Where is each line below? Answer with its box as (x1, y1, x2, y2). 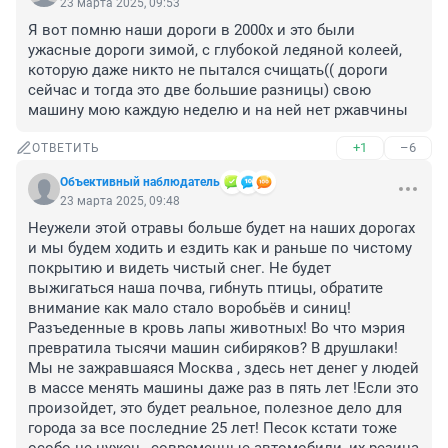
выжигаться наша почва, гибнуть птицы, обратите (28, 279, 383, 298)
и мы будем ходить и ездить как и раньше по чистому (28, 239, 412, 258)
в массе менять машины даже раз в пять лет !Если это (28, 379, 419, 398)
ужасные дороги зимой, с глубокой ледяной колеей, (28, 41, 402, 60)
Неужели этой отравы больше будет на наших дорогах (28, 219, 415, 238)
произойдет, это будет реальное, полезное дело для (28, 399, 402, 418)
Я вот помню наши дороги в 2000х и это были (28, 21, 355, 40)
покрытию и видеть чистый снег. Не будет (28, 259, 331, 278)
